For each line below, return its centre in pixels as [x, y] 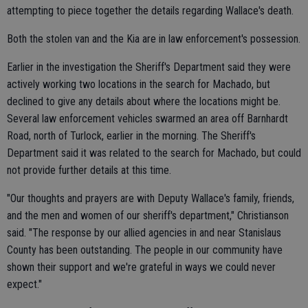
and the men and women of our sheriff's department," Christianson [148, 216]
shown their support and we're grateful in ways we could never [141, 267]
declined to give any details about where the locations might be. [144, 101]
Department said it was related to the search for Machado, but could [154, 153]
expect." [24, 284]
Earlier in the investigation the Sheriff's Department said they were [149, 67]
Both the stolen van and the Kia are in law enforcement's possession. [154, 39]
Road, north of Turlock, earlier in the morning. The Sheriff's [131, 136]
